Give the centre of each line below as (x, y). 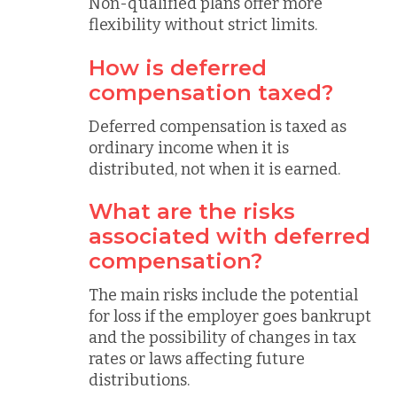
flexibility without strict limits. (203, 25)
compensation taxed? (211, 92)
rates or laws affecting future (197, 359)
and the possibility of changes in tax (222, 338)
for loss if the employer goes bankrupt (230, 316)
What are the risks (192, 211)
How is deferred (178, 67)
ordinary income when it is (189, 148)
